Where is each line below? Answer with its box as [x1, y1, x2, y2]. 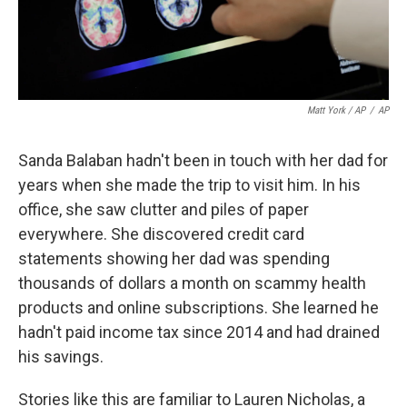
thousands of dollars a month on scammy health [18, 273, 366, 293]
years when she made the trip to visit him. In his [18, 175, 361, 195]
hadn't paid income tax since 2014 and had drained [18, 323, 380, 342]
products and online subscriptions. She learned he [18, 298, 379, 318]
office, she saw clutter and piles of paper [18, 200, 309, 220]
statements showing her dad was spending [18, 249, 330, 269]
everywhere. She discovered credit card [18, 224, 304, 244]
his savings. [18, 347, 104, 367]
